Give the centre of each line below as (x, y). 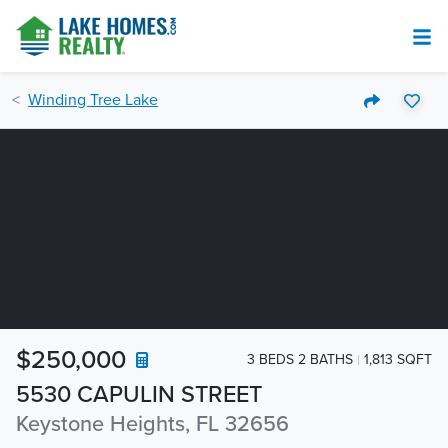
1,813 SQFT (398, 359)
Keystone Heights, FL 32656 (152, 424)
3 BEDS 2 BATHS (300, 359)
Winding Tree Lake (93, 100)
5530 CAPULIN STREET (139, 394)
